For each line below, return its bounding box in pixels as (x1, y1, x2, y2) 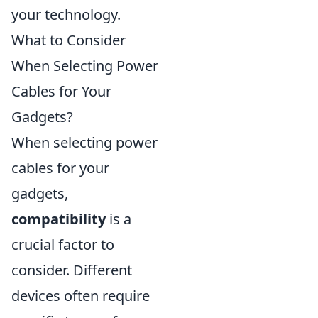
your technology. (11, 4, 121, 24)
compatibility (11, 209, 106, 229)
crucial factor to (11, 234, 114, 254)
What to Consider (11, 30, 126, 50)
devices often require (11, 285, 150, 305)
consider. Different (11, 260, 132, 280)
